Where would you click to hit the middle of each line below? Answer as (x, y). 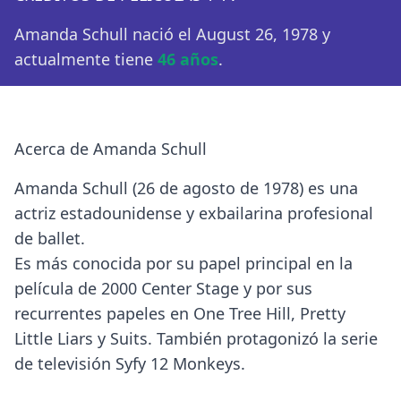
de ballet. (50, 238)
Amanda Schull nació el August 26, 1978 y (172, 34)
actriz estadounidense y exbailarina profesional (194, 213)
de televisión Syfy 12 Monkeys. (130, 363)
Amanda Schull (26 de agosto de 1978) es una (186, 188)
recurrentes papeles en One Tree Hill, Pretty (180, 313)
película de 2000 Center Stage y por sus (163, 288)
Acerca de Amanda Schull (111, 148)
